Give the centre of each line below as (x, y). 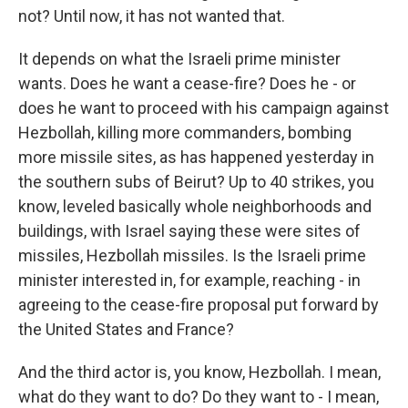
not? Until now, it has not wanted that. (152, 16)
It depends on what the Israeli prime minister (179, 59)
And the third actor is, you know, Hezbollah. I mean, (199, 372)
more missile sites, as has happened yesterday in (196, 157)
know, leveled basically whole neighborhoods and (195, 206)
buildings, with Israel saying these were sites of (189, 231)
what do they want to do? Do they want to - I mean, (199, 397)
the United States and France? (126, 329)
